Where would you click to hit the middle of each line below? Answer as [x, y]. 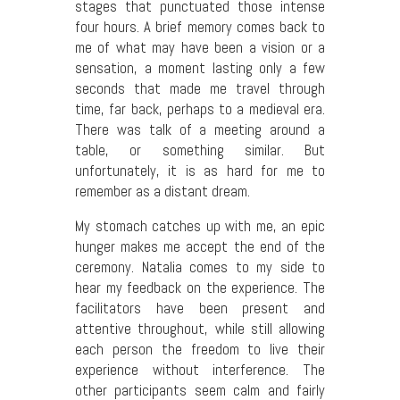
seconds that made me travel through [200, 88]
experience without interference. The [200, 371]
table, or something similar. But [200, 150]
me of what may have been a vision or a [200, 47]
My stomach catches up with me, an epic [200, 227]
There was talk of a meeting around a [200, 129]
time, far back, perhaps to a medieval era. [200, 109]
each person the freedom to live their [200, 350]
